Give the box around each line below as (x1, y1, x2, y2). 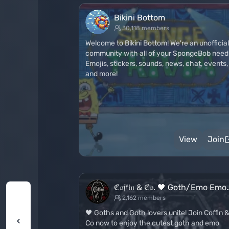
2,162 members (122, 194, 166, 201)
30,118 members (122, 25, 169, 32)
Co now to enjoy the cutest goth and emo (85, 219, 219, 227)
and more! (85, 70, 118, 78)
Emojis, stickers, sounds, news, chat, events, (85, 59, 228, 68)
